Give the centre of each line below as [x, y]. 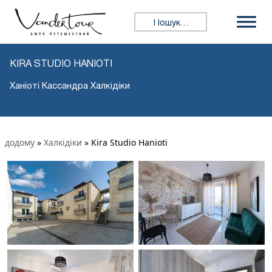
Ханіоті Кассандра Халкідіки [70, 86]
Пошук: [151, 19]
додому [20, 142]
